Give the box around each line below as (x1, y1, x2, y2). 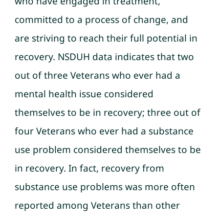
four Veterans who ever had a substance (15, 124, 194, 137)
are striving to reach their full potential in (15, 31, 197, 44)
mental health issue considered (15, 87, 153, 100)
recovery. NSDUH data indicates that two (15, 50, 194, 63)
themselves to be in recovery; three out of (15, 106, 200, 119)
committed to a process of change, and (15, 13, 188, 26)
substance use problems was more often (15, 180, 195, 193)
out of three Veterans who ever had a (15, 68, 180, 82)
